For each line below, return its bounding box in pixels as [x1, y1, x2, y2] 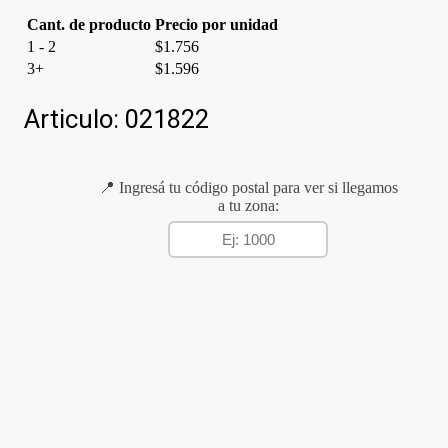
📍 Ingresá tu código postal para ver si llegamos [98, 178, 398, 196]
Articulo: [24, 103, 125, 134]
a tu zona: [217, 196, 279, 214]
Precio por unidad [155, 15, 278, 33]
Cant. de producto [27, 15, 151, 33]
